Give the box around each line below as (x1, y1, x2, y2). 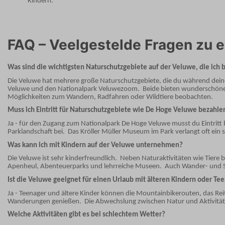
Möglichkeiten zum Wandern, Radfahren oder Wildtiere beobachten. (8, 93, 214, 101)
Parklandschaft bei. (8, 128, 65, 136)
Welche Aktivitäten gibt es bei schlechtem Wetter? (8, 211, 165, 219)
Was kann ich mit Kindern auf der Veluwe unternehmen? (8, 141, 183, 149)
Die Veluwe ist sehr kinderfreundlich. (8, 155, 117, 163)
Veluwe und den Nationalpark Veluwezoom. (8, 85, 140, 93)
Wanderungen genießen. (8, 197, 81, 205)
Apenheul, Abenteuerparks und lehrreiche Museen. (8, 163, 162, 171)
